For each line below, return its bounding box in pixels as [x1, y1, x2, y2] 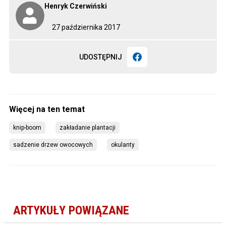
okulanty [111, 141, 135, 148]
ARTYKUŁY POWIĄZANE [13, 203, 129, 218]
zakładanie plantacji [60, 124, 116, 131]
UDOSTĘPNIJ [79, 52, 122, 61]
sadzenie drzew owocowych [13, 141, 93, 148]
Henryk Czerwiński [44, 2, 107, 10]
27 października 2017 [52, 23, 120, 31]
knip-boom [13, 124, 41, 131]
